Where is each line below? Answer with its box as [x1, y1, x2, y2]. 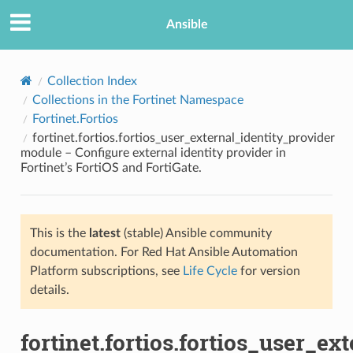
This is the [29, 226, 89, 240]
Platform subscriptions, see [29, 264, 183, 277]
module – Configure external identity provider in [20, 146, 286, 159]
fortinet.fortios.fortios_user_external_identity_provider [32, 131, 335, 144]
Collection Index [46, 74, 137, 87]
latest [88, 226, 121, 240]
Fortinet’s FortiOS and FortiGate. [20, 161, 202, 174]
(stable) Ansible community [120, 226, 272, 240]
